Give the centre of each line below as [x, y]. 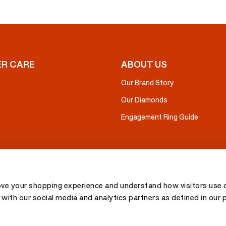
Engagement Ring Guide [160, 118]
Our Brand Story [147, 83]
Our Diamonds [144, 100]
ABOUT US [144, 65]
